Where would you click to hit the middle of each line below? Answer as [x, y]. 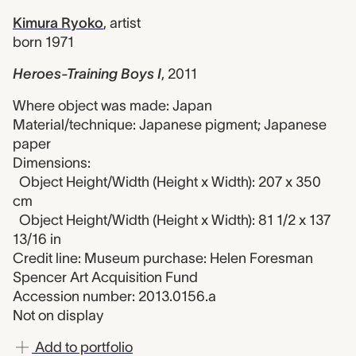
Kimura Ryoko [58, 23]
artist [125, 23]
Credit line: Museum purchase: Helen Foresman [163, 258]
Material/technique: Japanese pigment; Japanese [170, 125]
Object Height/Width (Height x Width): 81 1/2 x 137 [175, 220]
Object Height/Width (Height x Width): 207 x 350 [170, 182]
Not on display [58, 315]
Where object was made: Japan [112, 106]
